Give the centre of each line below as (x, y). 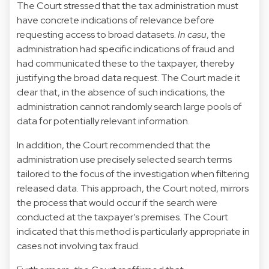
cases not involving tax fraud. (78, 246)
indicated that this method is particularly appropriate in (133, 231)
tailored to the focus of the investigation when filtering (133, 174)
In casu (192, 34)
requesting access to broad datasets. (97, 34)
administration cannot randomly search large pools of (129, 106)
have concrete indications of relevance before (116, 20)
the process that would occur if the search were (117, 202)
